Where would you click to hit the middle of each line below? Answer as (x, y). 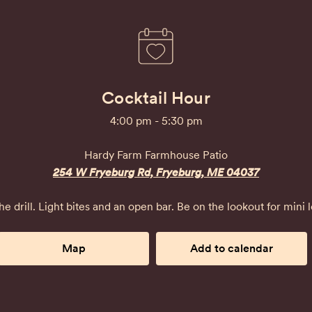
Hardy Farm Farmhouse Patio (156, 155)
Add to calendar (232, 248)
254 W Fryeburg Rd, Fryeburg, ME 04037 (156, 172)
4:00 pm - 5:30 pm (156, 121)
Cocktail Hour (156, 98)
